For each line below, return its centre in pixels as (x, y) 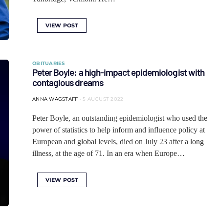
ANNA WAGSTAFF (55, 99)
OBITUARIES (49, 63)
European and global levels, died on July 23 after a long (118, 142)
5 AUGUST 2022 (103, 99)
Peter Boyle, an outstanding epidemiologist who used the (120, 118)
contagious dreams (68, 82)
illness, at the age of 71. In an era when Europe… (109, 153)
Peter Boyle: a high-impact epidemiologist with (118, 72)
